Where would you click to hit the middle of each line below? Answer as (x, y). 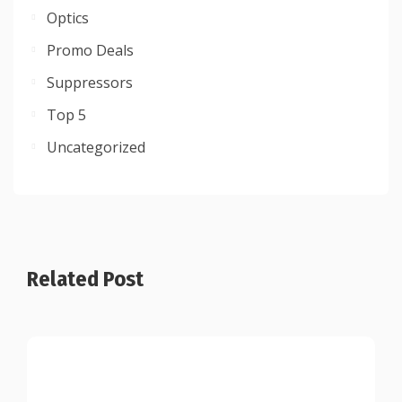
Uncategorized (96, 148)
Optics (68, 18)
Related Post (85, 280)
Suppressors (90, 83)
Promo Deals (90, 51)
